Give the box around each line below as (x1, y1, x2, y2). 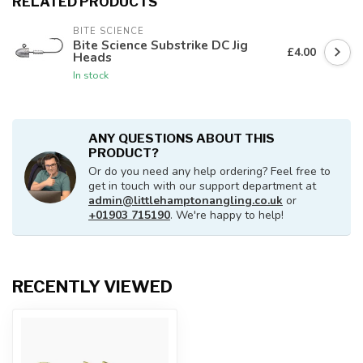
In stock (73, 68, 109, 83)
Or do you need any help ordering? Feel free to (88, 164, 331, 180)
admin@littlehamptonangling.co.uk (88, 193, 283, 209)
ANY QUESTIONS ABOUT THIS (88, 130, 275, 147)
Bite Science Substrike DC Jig (73, 36, 248, 54)
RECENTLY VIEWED (12, 276, 173, 297)
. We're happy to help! (170, 207, 284, 224)
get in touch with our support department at (88, 178, 316, 194)
